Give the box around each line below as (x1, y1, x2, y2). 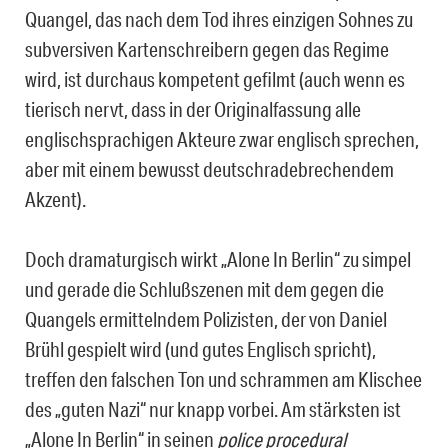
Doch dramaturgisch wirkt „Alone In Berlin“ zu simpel (25, 246, 411, 271)
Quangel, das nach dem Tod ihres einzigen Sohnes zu (25, 6, 413, 31)
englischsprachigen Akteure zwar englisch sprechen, (25, 126, 419, 151)
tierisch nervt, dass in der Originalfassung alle (25, 96, 361, 121)
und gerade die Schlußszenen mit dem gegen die (25, 276, 384, 301)
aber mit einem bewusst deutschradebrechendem (25, 156, 394, 181)
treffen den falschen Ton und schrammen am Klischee (25, 366, 422, 391)
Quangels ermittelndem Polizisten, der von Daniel (25, 306, 387, 331)
